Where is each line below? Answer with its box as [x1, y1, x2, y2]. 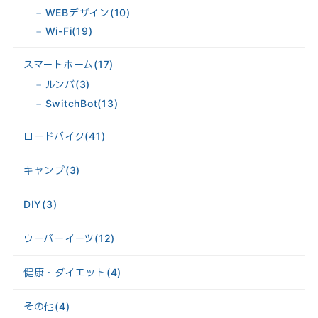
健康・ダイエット [23, 266, 106, 279]
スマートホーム [23, 58, 94, 71]
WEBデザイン [45, 6, 110, 18]
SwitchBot [45, 97, 98, 109]
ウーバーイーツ [23, 232, 95, 245]
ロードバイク [23, 130, 85, 143]
